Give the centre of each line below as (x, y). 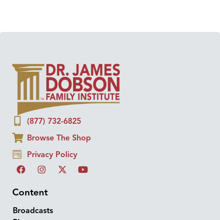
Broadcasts (33, 210)
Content (30, 192)
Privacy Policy (52, 154)
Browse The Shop (59, 138)
